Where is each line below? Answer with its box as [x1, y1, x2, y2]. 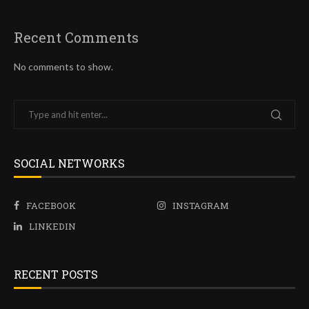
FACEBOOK [26, 199, 76, 212]
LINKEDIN [29, 220, 76, 233]
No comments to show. [14, 61, 113, 73]
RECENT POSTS [14, 267, 98, 282]
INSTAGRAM [172, 199, 230, 212]
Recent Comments [14, 28, 139, 47]
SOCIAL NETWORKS [14, 156, 125, 171]
